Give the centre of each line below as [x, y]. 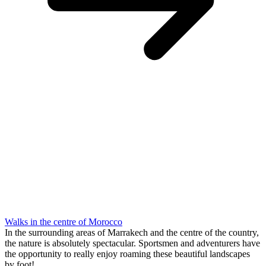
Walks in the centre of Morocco [64, 221]
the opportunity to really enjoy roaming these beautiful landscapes [127, 254]
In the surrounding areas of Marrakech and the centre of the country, [132, 232]
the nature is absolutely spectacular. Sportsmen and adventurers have [132, 243]
